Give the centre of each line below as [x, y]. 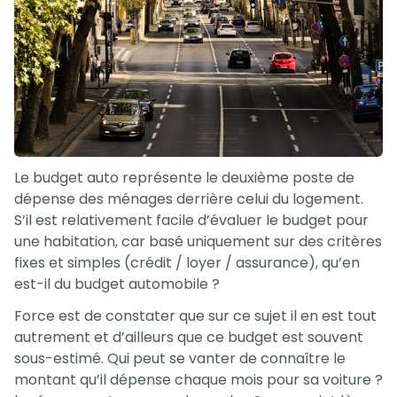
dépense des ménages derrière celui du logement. [189, 199]
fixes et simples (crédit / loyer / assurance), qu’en [187, 263]
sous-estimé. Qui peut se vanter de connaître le [180, 359]
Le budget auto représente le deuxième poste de [184, 178]
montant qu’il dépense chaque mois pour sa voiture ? [198, 380]
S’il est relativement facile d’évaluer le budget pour [191, 221]
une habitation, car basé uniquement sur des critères [198, 242]
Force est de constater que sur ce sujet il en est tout [195, 316]
